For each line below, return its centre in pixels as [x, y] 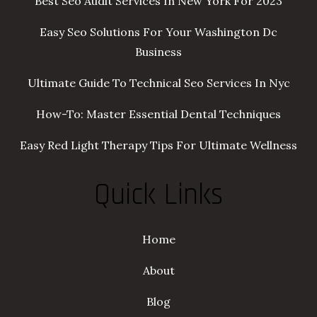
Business [158, 52]
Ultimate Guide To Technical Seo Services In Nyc [158, 83]
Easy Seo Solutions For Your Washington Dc [158, 32]
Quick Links [158, 196]
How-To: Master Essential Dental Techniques [158, 114]
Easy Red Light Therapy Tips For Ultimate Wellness [158, 145]
